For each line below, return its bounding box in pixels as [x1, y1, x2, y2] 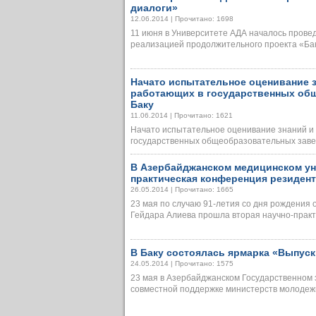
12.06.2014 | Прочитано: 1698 [130, 15, 233, 23]
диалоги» [130, 2, 178, 13]
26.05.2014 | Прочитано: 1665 [130, 186, 233, 193]
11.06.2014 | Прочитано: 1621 [130, 111, 233, 119]
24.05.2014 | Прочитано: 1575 [130, 260, 233, 267]
